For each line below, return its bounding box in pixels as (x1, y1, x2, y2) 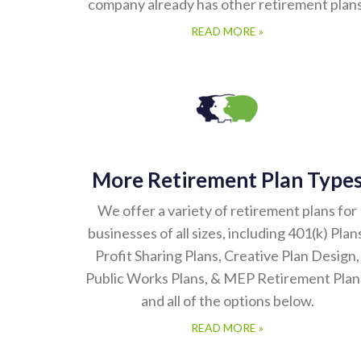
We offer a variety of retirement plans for (98, 202, 357, 220)
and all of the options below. (140, 293, 314, 310)
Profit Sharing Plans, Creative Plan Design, (95, 247, 359, 265)
